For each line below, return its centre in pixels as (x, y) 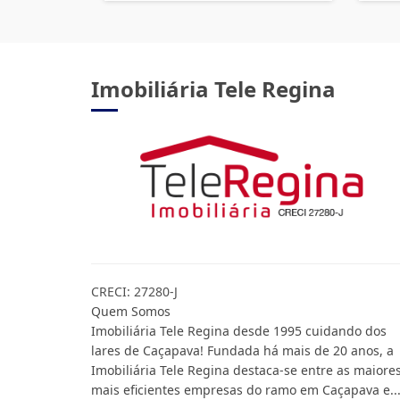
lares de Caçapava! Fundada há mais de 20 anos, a (242, 350)
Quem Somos (131, 311)
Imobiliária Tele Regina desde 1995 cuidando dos (239, 331)
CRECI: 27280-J (134, 292)
